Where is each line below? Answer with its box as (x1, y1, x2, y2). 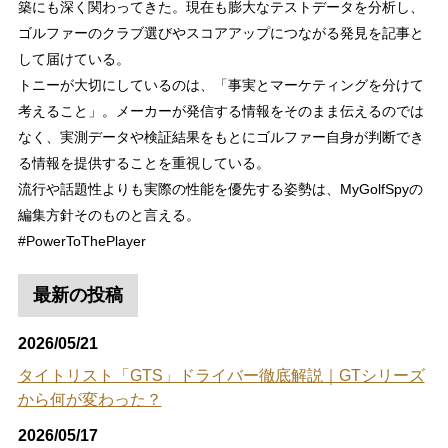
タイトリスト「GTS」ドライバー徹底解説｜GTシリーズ (17, 366, 425, 384)
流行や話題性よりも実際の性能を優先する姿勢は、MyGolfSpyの (17, 180, 423, 197)
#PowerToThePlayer (17, 232, 146, 249)
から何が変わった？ (17, 390, 162, 408)
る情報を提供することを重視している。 (17, 154, 270, 171)
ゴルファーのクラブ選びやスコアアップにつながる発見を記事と (17, 24, 424, 41)
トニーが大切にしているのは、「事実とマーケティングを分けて (17, 76, 424, 93)
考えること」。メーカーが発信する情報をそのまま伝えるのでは (17, 102, 424, 119)
